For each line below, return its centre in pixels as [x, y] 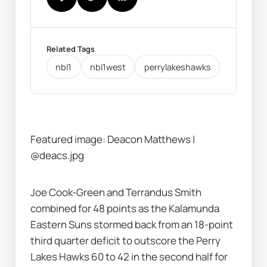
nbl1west [108, 67]
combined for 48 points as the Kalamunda [125, 208]
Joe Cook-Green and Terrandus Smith [116, 192]
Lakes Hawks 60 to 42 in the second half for [129, 257]
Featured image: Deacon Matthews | [113, 139]
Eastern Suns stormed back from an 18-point [132, 224]
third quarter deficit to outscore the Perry [126, 240]
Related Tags [70, 49]
